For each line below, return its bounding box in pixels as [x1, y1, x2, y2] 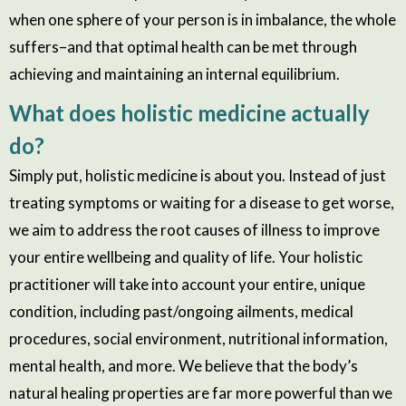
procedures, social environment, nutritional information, [9, 328, 388, 348]
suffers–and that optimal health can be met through [9, 36, 357, 56]
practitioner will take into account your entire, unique [9, 274, 365, 294]
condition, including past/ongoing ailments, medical [9, 301, 353, 321]
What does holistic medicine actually [9, 99, 370, 126]
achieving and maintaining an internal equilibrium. [9, 63, 343, 83]
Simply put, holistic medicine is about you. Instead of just [9, 165, 386, 185]
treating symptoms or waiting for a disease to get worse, [9, 192, 394, 212]
